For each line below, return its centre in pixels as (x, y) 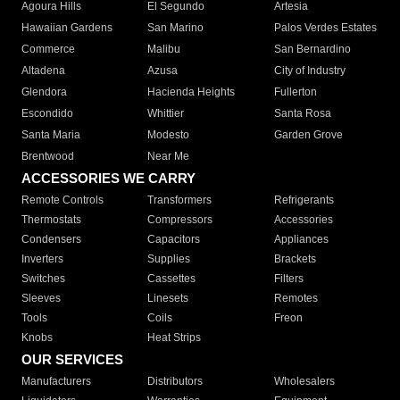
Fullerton (295, 92)
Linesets (168, 299)
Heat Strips (175, 338)
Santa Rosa (302, 114)
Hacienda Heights (192, 92)
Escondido (47, 114)
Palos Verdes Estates (325, 28)
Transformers (180, 200)
